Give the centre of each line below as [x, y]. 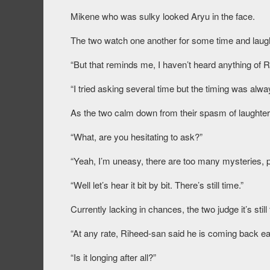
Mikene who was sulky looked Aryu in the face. [163, 16]
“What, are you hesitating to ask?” [137, 137]
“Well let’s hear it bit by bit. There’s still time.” [157, 185]
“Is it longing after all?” [113, 257]
